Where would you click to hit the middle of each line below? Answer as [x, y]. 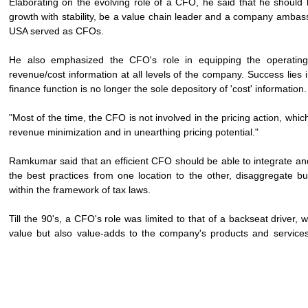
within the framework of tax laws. [81, 190]
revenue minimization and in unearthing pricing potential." [135, 132]
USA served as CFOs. [58, 31]
